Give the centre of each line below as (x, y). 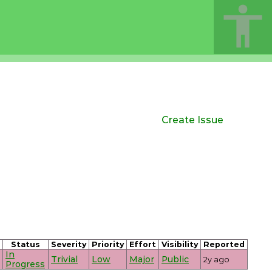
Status (25, 244)
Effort (143, 244)
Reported (224, 244)
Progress (25, 264)
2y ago (216, 259)
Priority (108, 244)
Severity (69, 244)
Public (175, 259)
